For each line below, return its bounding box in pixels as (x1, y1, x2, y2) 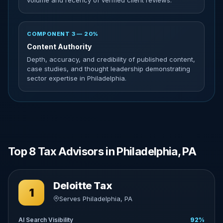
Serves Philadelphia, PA (59, 195, 132, 203)
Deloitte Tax (53, 180, 112, 192)
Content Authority (27, 42, 92, 51)
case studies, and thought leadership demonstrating (27, 65, 190, 73)
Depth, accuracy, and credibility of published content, (27, 55, 195, 63)
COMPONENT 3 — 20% (27, 30, 99, 37)
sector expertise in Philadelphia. (27, 74, 126, 82)
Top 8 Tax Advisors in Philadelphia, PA (8, 145, 196, 158)
